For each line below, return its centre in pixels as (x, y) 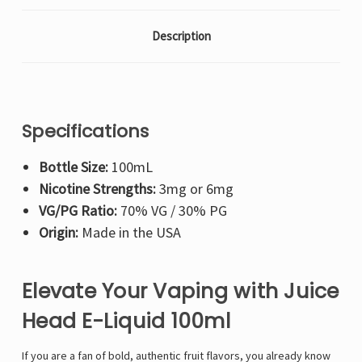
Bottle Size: (73, 167)
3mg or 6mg (194, 189)
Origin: (58, 233)
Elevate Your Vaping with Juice (181, 292)
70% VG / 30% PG (172, 211)
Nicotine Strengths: (97, 189)
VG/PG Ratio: (78, 211)
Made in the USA (129, 233)
